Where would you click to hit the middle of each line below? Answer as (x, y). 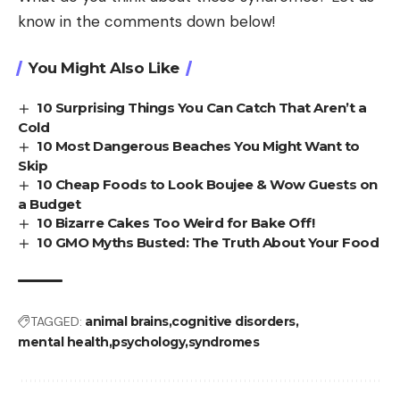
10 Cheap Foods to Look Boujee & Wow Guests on (207, 185)
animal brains (127, 321)
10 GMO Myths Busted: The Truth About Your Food (208, 242)
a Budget (49, 204)
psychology (148, 342)
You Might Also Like (104, 68)
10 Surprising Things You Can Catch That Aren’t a (202, 108)
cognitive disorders (233, 321)
